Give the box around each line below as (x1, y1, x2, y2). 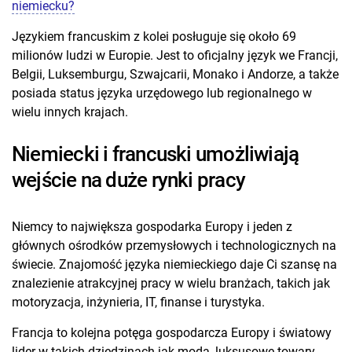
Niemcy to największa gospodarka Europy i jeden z (12, 218, 292, 234)
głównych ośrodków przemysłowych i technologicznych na (12, 237, 336, 253)
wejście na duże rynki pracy (12, 168, 245, 192)
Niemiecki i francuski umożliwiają (12, 142, 299, 167)
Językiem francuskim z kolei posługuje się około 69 (12, 29, 296, 45)
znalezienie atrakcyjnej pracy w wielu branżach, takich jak (12, 275, 330, 291)
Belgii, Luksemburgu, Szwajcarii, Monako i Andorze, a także (12, 67, 339, 82)
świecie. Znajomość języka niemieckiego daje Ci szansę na (12, 256, 337, 272)
